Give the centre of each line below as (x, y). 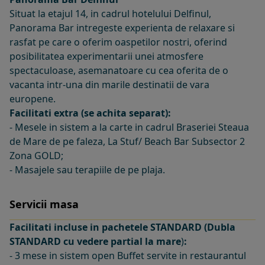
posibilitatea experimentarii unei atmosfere (106, 56)
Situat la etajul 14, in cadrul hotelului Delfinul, (110, 13)
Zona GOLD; (36, 155)
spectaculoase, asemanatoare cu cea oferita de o (119, 70)
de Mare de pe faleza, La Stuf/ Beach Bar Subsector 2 (127, 141)
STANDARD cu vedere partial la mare (95, 241)
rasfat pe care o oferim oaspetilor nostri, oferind (118, 42)
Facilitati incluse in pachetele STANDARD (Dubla (122, 227)
